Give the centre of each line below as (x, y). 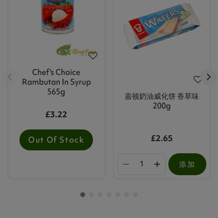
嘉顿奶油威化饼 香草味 (162, 96)
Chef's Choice (56, 72)
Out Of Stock (56, 139)
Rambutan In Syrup (56, 82)
